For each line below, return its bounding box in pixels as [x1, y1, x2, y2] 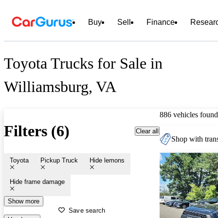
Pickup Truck [40, 156, 78, 164]
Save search [69, 206, 106, 214]
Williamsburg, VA [4, 78, 116, 96]
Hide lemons [90, 156, 125, 164]
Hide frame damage [10, 178, 65, 185]
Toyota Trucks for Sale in [4, 54, 163, 73]
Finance [146, 18, 175, 26]
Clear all [136, 127, 159, 135]
